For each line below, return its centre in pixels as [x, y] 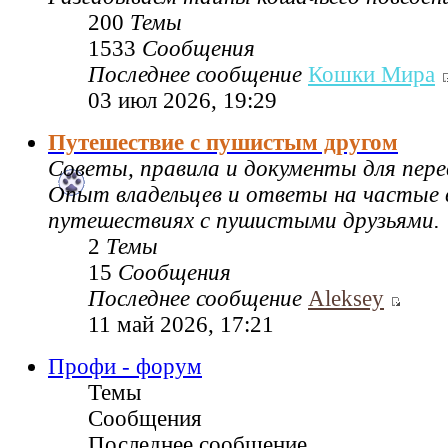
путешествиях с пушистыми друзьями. [244, 220]
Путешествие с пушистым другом [223, 142]
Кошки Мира [371, 74]
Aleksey [346, 298]
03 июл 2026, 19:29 [182, 100]
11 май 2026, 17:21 [181, 324]
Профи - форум [125, 366]
